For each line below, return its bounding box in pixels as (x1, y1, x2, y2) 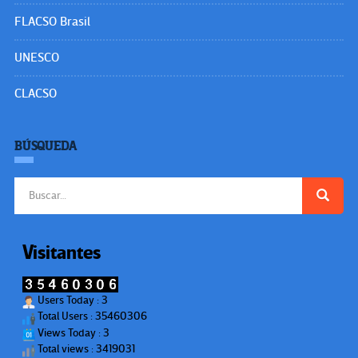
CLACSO (14, 86, 57, 101)
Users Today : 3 (35, 293, 108, 308)
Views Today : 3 (35, 325, 109, 340)
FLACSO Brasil (14, 14, 90, 29)
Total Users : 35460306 (35, 309, 147, 324)
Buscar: (14, 177, 50, 191)
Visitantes (22, 240, 101, 265)
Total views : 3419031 (35, 341, 135, 356)
